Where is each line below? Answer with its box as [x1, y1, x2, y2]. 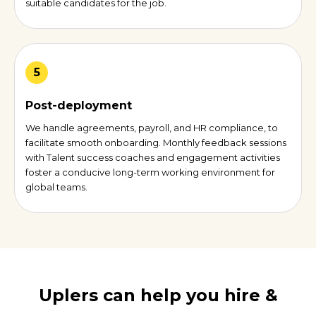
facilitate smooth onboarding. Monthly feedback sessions [25, 137, 286, 149]
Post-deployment [25, 99, 132, 113]
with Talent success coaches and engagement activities [25, 152, 280, 164]
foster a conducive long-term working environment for [25, 166, 275, 178]
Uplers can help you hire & [38, 285, 278, 306]
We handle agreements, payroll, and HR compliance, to [25, 122, 278, 134]
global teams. [25, 181, 87, 193]
